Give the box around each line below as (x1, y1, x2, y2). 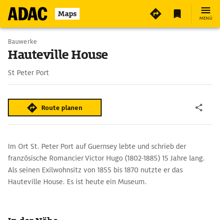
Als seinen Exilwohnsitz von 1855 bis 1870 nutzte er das (8, 165, 183, 174)
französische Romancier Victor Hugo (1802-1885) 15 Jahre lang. (8, 154, 205, 163)
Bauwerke (8, 37, 37, 46)
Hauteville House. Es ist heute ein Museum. (8, 177, 147, 186)
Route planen (41, 103, 82, 112)
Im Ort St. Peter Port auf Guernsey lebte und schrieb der (8, 142, 186, 151)
